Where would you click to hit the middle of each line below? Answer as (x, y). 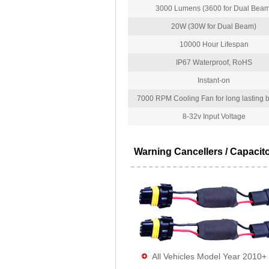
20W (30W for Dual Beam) (214, 27)
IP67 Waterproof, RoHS (214, 63)
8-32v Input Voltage (214, 117)
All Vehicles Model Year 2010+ (209, 257)
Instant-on (214, 81)
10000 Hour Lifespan (214, 45)
